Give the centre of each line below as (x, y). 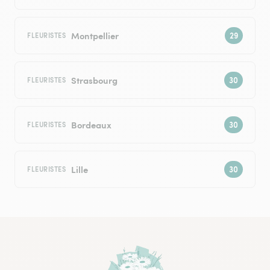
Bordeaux (91, 125)
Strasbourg (94, 80)
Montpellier (95, 36)
